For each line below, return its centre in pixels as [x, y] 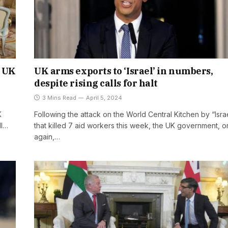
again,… [47, 137]
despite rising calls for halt [96, 83]
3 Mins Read [59, 98]
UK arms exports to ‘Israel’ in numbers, [124, 71]
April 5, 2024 [104, 98]
